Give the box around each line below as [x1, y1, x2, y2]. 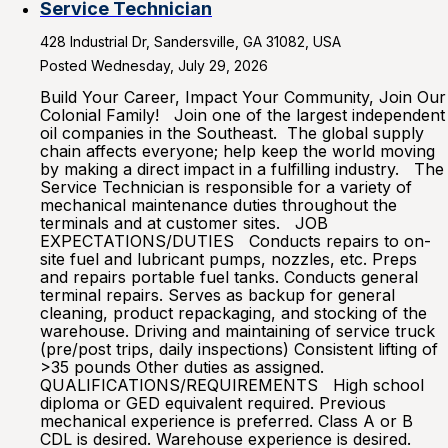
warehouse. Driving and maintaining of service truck [40, 321, 435, 341]
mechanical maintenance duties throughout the [40, 195, 397, 215]
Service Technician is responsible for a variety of [40, 177, 412, 197]
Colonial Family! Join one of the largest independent [40, 105, 445, 125]
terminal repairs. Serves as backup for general [40, 285, 395, 305]
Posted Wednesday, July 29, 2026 [40, 57, 268, 74]
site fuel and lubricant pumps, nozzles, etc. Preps [40, 249, 417, 269]
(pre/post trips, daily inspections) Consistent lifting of [40, 339, 438, 359]
